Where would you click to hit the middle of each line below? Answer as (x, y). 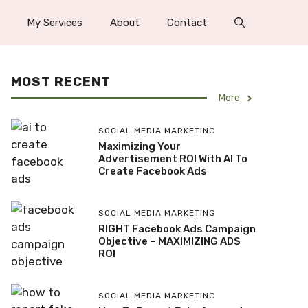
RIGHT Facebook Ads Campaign (177, 229)
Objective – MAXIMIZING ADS (169, 241)
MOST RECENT (61, 82)
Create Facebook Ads (152, 171)
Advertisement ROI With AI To (173, 158)
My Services (55, 23)
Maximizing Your (139, 146)
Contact (187, 23)
